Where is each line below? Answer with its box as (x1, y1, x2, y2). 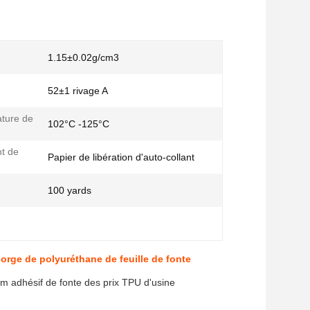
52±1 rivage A (48, 85, 108, 96)
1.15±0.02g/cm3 (48, 52, 119, 63)
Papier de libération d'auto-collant (48, 152, 194, 163)
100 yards (48, 185, 91, 196)
